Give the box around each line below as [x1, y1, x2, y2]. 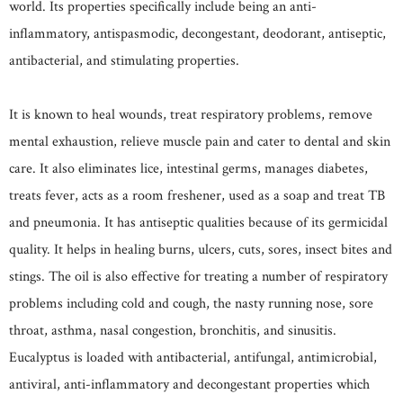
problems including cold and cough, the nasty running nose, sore [9, 293, 373, 313]
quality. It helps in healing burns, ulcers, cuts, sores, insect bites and [9, 239, 392, 259]
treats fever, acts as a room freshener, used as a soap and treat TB [9, 185, 385, 205]
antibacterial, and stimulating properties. [9, 50, 239, 70]
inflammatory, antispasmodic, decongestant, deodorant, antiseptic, [9, 23, 386, 43]
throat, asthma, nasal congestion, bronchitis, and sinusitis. [9, 320, 336, 340]
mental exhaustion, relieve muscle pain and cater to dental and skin [9, 131, 390, 151]
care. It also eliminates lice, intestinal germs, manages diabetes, [9, 158, 368, 178]
